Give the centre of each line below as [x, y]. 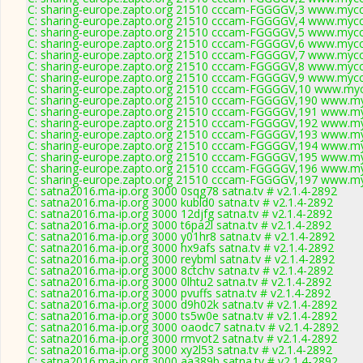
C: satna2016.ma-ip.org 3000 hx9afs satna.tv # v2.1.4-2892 [181, 248]
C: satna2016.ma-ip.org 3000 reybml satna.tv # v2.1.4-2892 [181, 259]
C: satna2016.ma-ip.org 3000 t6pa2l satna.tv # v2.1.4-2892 [179, 225]
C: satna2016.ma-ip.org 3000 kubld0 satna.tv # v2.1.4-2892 [180, 202]
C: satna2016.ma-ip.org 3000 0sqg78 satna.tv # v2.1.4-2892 [182, 191]
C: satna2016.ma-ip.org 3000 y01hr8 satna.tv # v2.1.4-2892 [181, 236]
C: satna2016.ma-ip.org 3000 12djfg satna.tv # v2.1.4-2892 [180, 214]
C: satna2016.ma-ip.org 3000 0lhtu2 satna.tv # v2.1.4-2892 [179, 282]
